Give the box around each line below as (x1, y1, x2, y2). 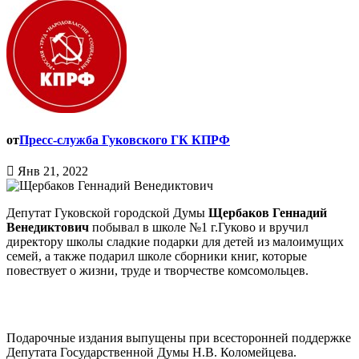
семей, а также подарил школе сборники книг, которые (6, 249, 307, 264)
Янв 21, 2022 (14, 164, 88, 179)
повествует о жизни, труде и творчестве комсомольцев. (6, 264, 309, 278)
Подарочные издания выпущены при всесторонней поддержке (6, 331, 351, 345)
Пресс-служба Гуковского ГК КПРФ (19, 133, 230, 147)
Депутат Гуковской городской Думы (6, 206, 208, 220)
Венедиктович (6, 220, 92, 235)
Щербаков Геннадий (208, 206, 327, 220)
